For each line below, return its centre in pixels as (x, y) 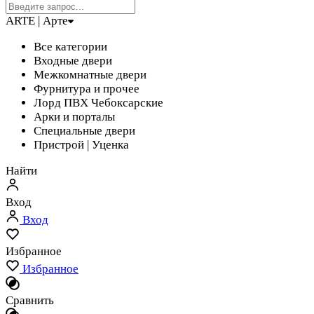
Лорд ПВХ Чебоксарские (98, 103)
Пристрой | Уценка (81, 145)
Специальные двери (84, 131)
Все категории (70, 47)
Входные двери (73, 61)
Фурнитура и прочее (87, 89)
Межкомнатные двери (90, 75)
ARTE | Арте (37, 21)
